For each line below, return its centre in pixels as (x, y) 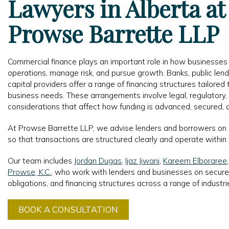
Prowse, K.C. (29, 172)
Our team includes (41, 161)
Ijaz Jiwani (142, 161)
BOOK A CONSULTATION (68, 209)
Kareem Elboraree (195, 161)
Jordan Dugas (98, 161)
